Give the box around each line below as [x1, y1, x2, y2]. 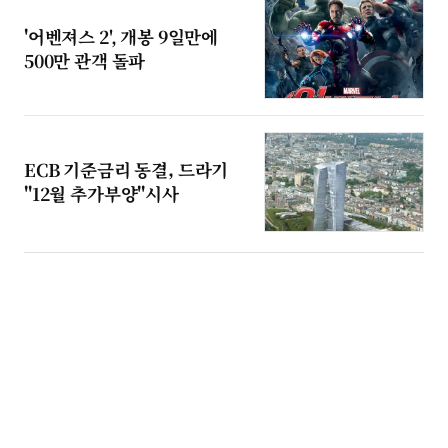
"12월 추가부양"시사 [24, 180, 179, 206]
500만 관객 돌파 [24, 47, 146, 73]
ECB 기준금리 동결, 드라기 [24, 156, 229, 182]
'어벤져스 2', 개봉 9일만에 [24, 23, 219, 49]
